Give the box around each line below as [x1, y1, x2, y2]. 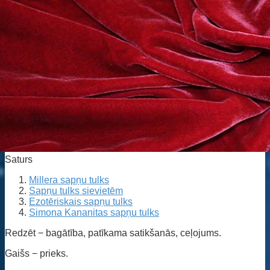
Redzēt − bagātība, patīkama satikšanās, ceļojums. [5, 227, 221, 238]
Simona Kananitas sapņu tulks [29, 207, 159, 218]
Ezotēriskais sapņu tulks [29, 196, 133, 207]
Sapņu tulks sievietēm [29, 185, 123, 196]
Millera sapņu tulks [29, 174, 109, 185]
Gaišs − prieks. [5, 248, 68, 259]
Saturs [5, 154, 33, 165]
